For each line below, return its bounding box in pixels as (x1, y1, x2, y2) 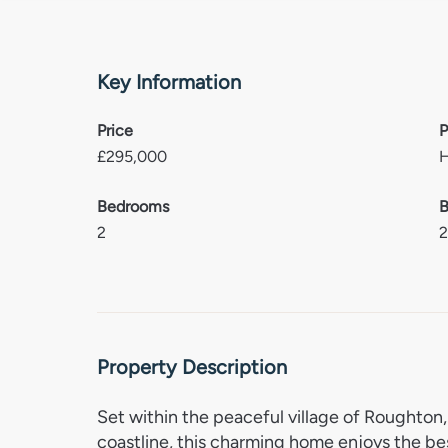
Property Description (97, 355, 287, 379)
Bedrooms (97, 197, 169, 216)
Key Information (97, 70, 241, 94)
